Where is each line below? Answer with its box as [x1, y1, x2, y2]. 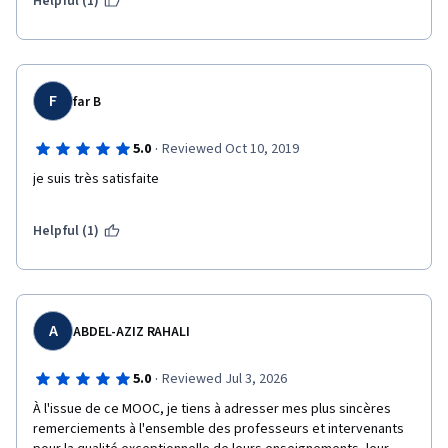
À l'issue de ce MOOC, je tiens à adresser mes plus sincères [33, 399, 391, 419]
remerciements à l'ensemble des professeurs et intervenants [33, 419, 404, 439]
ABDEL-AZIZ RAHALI [73, 322, 191, 342]
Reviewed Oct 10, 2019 [161, 139, 299, 159]
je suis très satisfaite [33, 169, 162, 189]
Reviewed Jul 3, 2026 [161, 369, 287, 389]
